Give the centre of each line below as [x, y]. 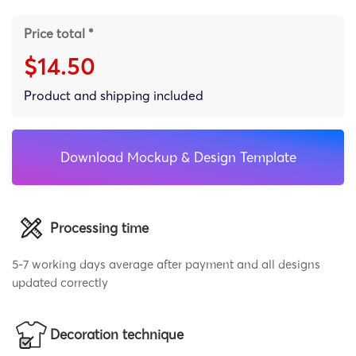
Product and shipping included [114, 95]
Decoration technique [117, 334]
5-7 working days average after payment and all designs [166, 264]
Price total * [59, 33]
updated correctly [60, 282]
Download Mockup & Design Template [178, 157]
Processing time [99, 228]
